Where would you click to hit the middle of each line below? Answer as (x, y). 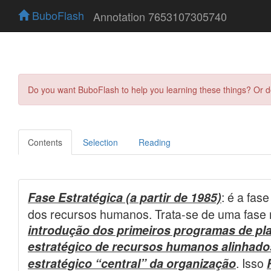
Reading (155, 142)
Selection (100, 142)
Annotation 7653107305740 (160, 16)
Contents (45, 142)
